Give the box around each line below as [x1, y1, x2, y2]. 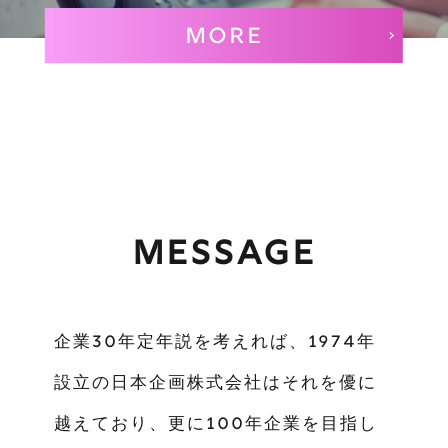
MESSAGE [132, 232, 316, 280]
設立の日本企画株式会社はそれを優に [53, 372, 377, 396]
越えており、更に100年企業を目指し [53, 413, 378, 437]
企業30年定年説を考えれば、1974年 [53, 331, 376, 355]
